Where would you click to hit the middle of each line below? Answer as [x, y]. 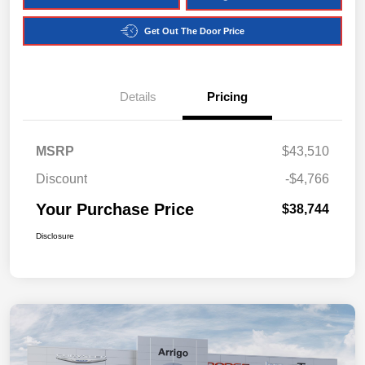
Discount [62, 179]
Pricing [227, 97]
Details [138, 97]
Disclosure [55, 236]
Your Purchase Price [115, 210]
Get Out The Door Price [194, 31]
